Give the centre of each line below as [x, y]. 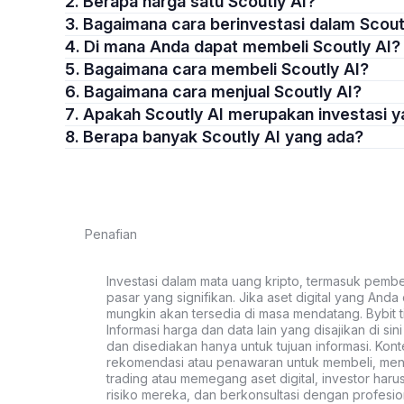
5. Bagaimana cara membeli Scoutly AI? [226, 69]
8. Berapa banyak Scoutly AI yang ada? [223, 137]
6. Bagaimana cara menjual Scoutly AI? [223, 92]
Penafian [111, 234]
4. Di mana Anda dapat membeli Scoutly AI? [242, 46]
